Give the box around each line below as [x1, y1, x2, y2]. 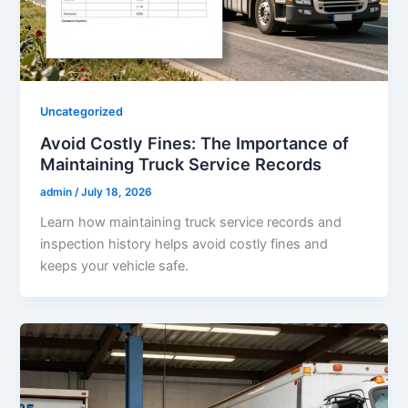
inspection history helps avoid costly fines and [40, 235, 329, 252]
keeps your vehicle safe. [40, 257, 189, 274]
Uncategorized [40, 105, 124, 119]
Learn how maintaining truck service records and [40, 213, 342, 230]
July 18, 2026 [81, 186, 153, 199]
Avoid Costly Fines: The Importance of [40, 133, 350, 154]
